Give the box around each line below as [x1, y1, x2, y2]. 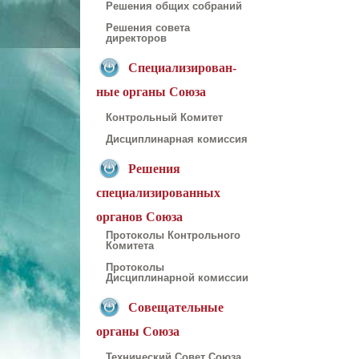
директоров [106, 32, 167, 44]
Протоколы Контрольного [106, 229, 240, 241]
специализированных [96, 185, 220, 200]
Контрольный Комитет [106, 111, 223, 123]
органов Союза [96, 209, 183, 224]
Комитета [106, 240, 154, 252]
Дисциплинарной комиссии [106, 272, 248, 284]
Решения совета [106, 22, 190, 34]
